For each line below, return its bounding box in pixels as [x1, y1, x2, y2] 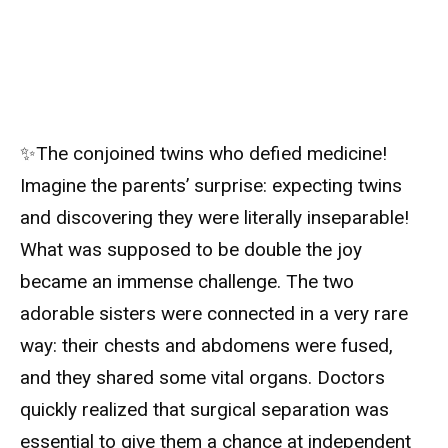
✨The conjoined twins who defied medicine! [20, 141, 387, 165]
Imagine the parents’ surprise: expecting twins [20, 173, 402, 197]
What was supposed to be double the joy [20, 237, 362, 261]
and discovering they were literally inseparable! [20, 205, 409, 229]
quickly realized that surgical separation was [20, 397, 389, 421]
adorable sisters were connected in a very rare [20, 301, 408, 325]
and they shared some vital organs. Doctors [20, 365, 385, 389]
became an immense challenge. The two [20, 269, 354, 293]
